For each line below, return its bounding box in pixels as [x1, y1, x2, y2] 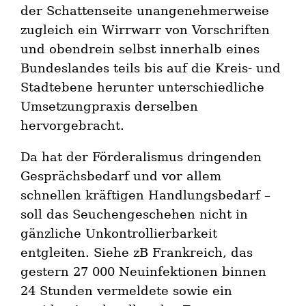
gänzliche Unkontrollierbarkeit [20, 225, 218, 240]
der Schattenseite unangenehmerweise [20, 3, 270, 18]
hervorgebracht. [20, 117, 125, 133]
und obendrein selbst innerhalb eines [20, 41, 260, 56]
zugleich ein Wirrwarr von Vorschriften [20, 22, 270, 37]
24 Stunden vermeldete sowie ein [20, 283, 237, 298]
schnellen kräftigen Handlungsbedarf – [20, 187, 271, 202]
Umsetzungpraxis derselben [20, 98, 199, 113]
